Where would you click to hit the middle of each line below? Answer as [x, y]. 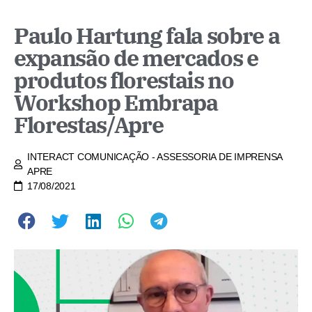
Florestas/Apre [89, 124]
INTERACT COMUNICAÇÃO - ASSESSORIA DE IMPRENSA [155, 156]
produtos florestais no [124, 80]
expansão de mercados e [136, 57]
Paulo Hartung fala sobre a [147, 35]
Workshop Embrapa [116, 102]
